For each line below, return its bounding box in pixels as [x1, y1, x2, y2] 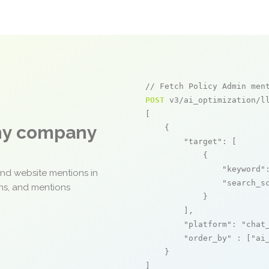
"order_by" [184, 234, 232, 243]
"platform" [184, 220, 232, 229]
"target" [184, 137, 222, 146]
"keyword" [222, 165, 265, 174]
